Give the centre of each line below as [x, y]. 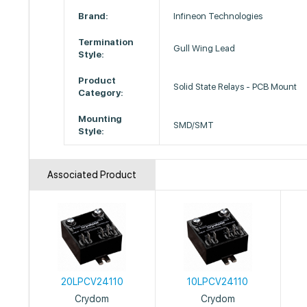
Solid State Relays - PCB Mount [235, 87]
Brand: [94, 16]
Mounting [100, 119]
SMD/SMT [194, 125]
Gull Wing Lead [205, 48]
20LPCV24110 [92, 282]
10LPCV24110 [218, 282]
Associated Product [92, 175]
